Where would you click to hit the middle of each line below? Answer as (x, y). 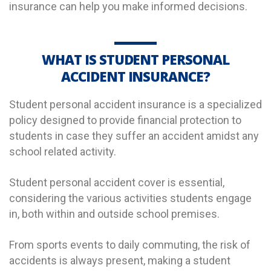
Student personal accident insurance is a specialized (135, 105)
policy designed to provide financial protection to (125, 120)
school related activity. (63, 152)
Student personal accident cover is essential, (117, 183)
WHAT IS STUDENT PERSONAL (135, 60)
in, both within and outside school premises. (116, 214)
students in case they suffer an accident (108, 136)
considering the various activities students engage (130, 198)
